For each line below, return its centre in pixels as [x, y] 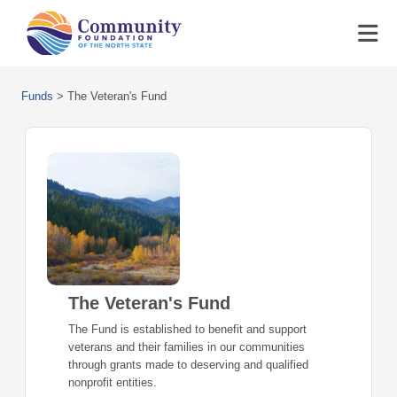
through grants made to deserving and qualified [188, 365]
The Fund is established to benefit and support [187, 329]
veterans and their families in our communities [187, 347]
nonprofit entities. [113, 382]
